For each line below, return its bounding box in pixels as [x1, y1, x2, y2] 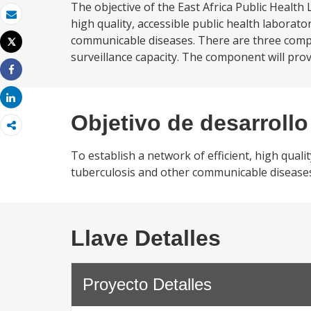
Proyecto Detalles [83, 275, 212, 294]
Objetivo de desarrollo [71, 110, 308, 135]
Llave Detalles [71, 226, 221, 251]
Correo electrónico [11, 19, 95, 33]
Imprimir [11, 47, 49, 60]
